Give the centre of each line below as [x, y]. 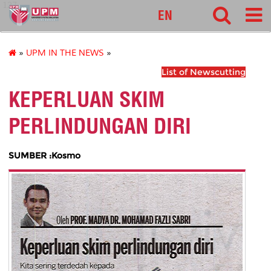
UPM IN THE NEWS [65, 53]
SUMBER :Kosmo [44, 155]
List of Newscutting [204, 72]
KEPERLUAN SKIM [87, 100]
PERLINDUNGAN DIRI [100, 126]
